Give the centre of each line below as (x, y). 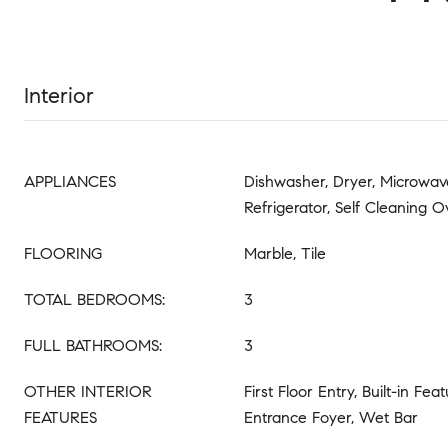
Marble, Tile (285, 253)
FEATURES (60, 417)
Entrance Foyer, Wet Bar (331, 417)
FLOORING (63, 253)
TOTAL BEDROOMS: (94, 299)
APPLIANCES (70, 181)
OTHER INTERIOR (88, 391)
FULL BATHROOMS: (93, 345)
